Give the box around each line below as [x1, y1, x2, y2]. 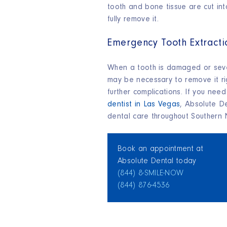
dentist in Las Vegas [107, 101, 180, 109]
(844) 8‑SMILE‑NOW [118, 170, 184, 178]
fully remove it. [107, 16, 159, 24]
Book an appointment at [118, 145, 204, 154]
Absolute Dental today [118, 158, 197, 166]
